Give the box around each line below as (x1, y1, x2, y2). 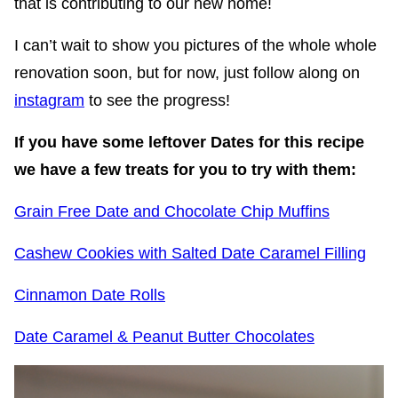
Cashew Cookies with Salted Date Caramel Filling (14, 243, 366, 262)
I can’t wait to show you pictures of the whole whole (14, 36, 377, 54)
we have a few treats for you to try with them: (14, 160, 356, 179)
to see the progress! (84, 91, 230, 109)
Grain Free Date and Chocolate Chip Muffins (14, 202, 330, 220)
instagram (14, 91, 84, 109)
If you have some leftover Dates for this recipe (14, 132, 364, 151)
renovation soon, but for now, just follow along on (14, 63, 360, 82)
